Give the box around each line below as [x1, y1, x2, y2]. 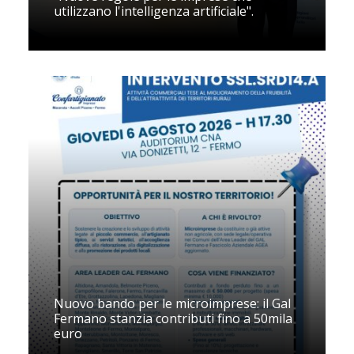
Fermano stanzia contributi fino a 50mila [54, 310, 292, 327]
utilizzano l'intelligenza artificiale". [54, 2, 254, 20]
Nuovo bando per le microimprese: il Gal [54, 295, 291, 312]
